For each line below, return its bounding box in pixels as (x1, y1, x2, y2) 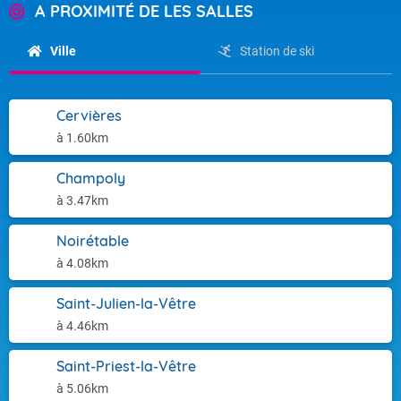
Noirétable (56, 232, 129, 250)
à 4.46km (56, 319, 108, 333)
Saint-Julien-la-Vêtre (56, 294, 196, 312)
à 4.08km (56, 256, 108, 270)
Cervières (56, 107, 122, 124)
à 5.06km (56, 381, 108, 396)
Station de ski (239, 44, 314, 58)
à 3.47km (56, 193, 108, 208)
